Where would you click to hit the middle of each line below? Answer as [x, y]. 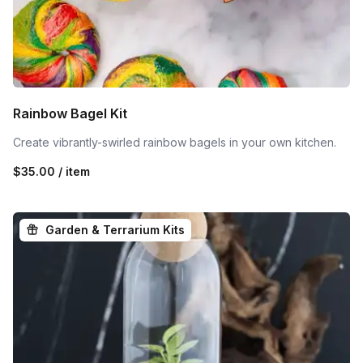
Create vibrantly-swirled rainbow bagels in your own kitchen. [175, 142]
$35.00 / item [51, 171]
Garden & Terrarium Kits [115, 229]
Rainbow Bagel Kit [70, 113]
